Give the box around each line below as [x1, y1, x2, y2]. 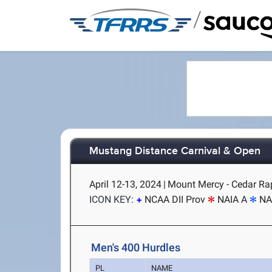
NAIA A [217, 194, 248, 205]
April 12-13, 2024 [89, 178, 162, 190]
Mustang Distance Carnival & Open [89, 144, 261, 158]
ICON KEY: [89, 194, 134, 205]
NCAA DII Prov [144, 194, 206, 205]
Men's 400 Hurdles [91, 241, 181, 254]
